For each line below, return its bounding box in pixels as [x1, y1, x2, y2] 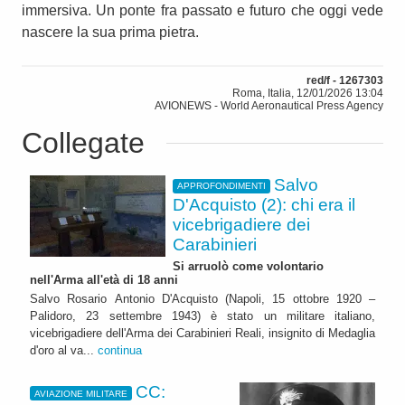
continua [98, 344, 142, 358]
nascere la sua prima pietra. [22, 24, 199, 40]
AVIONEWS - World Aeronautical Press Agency [155, 99, 383, 112]
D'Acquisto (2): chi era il [173, 194, 355, 214]
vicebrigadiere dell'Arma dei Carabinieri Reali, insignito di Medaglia [30, 326, 375, 341]
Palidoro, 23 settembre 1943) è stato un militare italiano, [30, 309, 375, 324]
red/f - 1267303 [306, 73, 383, 87]
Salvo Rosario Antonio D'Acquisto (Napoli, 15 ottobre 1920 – [30, 292, 375, 306]
